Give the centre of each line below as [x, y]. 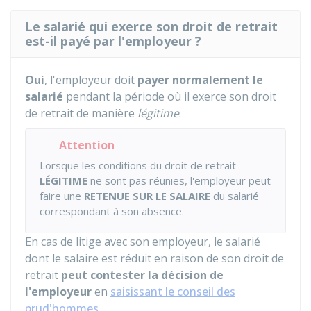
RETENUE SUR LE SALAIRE [149, 196]
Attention [87, 145]
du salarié [236, 196]
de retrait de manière [81, 113]
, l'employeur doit [90, 80]
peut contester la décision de [142, 275]
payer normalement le [199, 80]
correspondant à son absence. [112, 211]
